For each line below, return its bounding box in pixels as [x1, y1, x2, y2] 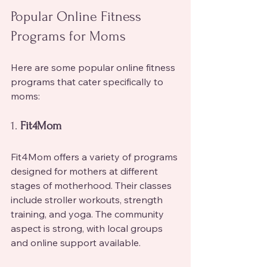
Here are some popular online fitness [11, 61, 178, 73]
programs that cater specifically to [11, 75, 166, 88]
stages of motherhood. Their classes [11, 179, 174, 191]
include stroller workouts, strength [11, 193, 165, 206]
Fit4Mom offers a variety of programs [11, 150, 180, 163]
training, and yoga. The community [11, 207, 166, 220]
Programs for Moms [11, 27, 126, 44]
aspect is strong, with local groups [11, 222, 165, 234]
